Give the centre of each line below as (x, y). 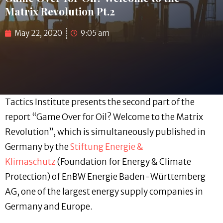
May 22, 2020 (38, 33)
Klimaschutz (30, 162)
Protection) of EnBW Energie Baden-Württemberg (105, 177)
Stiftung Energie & (107, 147)
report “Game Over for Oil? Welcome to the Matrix (104, 117)
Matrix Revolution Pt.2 (60, 11)
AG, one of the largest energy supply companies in (104, 192)
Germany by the (38, 147)
